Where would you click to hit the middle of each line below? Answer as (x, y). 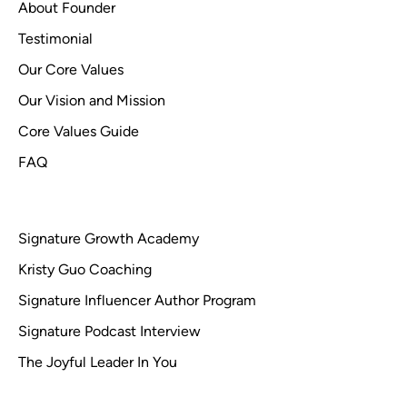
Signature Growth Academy (109, 238)
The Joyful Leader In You (98, 362)
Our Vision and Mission (92, 100)
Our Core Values (71, 69)
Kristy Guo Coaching (85, 269)
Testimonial (55, 39)
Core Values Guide (79, 131)
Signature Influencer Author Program (137, 300)
